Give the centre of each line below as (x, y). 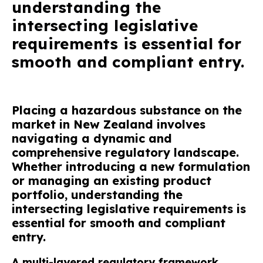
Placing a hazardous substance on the (127, 110)
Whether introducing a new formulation (131, 166)
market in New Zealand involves (109, 124)
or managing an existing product (112, 180)
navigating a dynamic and (92, 138)
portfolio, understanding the (97, 194)
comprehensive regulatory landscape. (125, 152)
